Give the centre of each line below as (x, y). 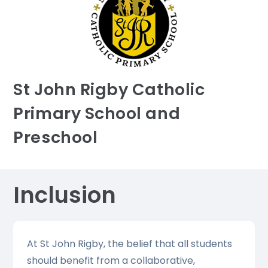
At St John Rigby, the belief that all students (129, 243)
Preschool (56, 137)
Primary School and (97, 113)
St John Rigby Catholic (109, 89)
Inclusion (65, 195)
